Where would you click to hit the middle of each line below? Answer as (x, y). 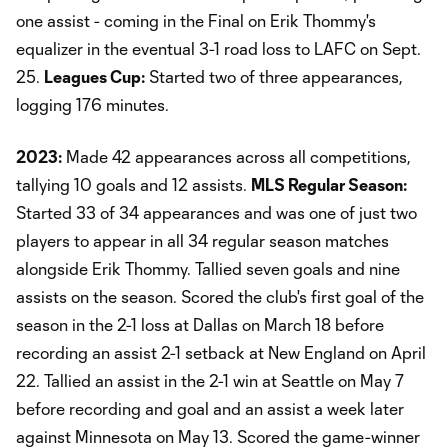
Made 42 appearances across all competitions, (236, 156)
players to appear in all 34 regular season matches (202, 240)
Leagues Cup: (94, 76)
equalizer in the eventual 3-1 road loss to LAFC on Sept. (218, 48)
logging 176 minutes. (92, 104)
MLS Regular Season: (329, 184)
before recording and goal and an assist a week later (210, 408)
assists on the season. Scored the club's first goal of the (220, 296)
